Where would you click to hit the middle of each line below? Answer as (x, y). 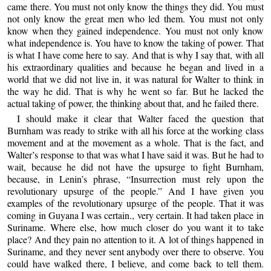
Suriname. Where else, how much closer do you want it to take (135, 227)
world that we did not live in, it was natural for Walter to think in (135, 79)
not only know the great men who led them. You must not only (135, 18)
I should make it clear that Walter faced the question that (140, 119)
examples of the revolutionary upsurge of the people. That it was (135, 203)
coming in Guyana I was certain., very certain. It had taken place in (135, 215)
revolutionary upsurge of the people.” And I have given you (135, 191)
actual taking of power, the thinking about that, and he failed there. (133, 103)
